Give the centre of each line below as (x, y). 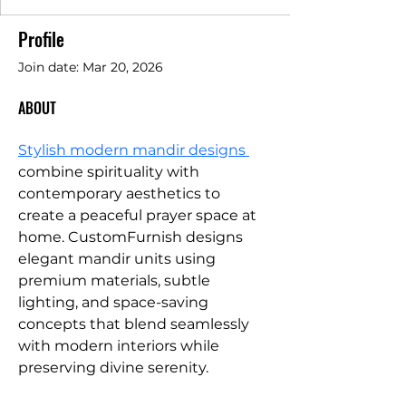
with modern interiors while (121, 346)
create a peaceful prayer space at (139, 216)
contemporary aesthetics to (121, 194)
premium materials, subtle (116, 281)
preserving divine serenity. (113, 368)
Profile (41, 39)
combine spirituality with (111, 172)
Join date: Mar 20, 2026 (91, 68)
